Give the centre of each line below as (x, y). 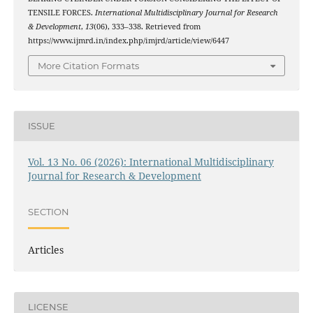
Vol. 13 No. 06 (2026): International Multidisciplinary (151, 161)
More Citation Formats (88, 65)
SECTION (48, 212)
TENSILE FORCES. (61, 13)
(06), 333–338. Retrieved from (147, 27)
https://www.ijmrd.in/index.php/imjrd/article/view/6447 (128, 41)
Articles (45, 249)
